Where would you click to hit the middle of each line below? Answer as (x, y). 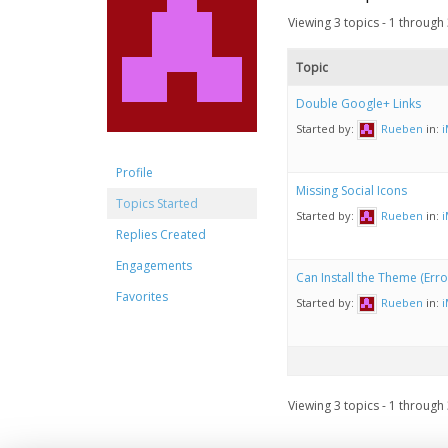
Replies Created (161, 234)
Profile (134, 172)
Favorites (142, 296)
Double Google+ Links (358, 103)
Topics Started (157, 203)
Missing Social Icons (351, 191)
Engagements (154, 265)
